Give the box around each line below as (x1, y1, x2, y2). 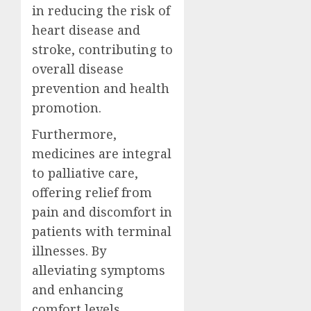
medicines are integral (32, 144, 171, 162)
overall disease (32, 60, 124, 77)
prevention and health (32, 79, 169, 96)
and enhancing (32, 280, 124, 298)
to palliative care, (32, 164, 138, 181)
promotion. (32, 99, 101, 116)
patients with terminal (32, 222, 171, 239)
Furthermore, (32, 125, 117, 142)
